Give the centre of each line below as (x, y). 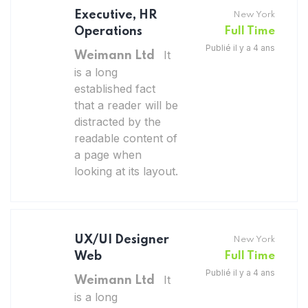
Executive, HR (115, 15)
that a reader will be (126, 105)
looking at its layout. (126, 171)
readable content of (126, 138)
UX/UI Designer (122, 240)
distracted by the (118, 121)
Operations (108, 31)
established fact (115, 88)
